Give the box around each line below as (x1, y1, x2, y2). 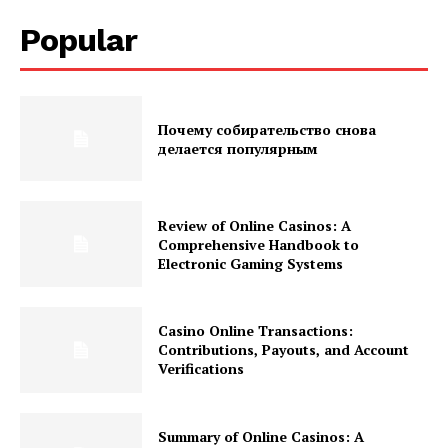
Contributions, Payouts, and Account (158, 340, 410, 360)
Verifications (158, 359, 245, 379)
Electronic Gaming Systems (158, 253, 344, 273)
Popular (20, 20, 137, 59)
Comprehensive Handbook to (158, 234, 360, 254)
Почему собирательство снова (158, 119, 377, 139)
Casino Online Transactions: (158, 321, 354, 341)
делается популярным (158, 138, 319, 158)
